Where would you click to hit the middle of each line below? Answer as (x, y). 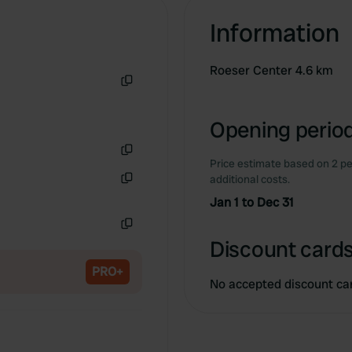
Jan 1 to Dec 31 (252, 202)
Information (275, 33)
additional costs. (250, 179)
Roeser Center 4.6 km (271, 70)
